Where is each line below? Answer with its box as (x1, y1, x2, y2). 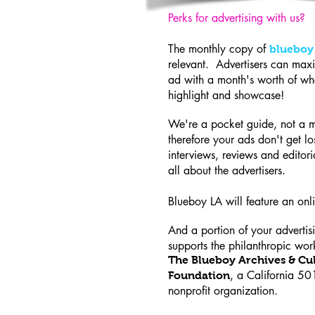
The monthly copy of (168, 41, 269, 56)
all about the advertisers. (168, 162, 285, 178)
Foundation (168, 269, 230, 281)
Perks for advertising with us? (168, 10, 305, 25)
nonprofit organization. (168, 283, 292, 298)
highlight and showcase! (168, 87, 284, 103)
